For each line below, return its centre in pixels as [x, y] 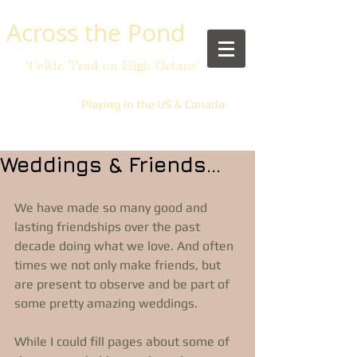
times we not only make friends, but [119, 265]
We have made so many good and [112, 208]
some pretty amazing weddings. [108, 303]
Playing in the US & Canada [153, 104]
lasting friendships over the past [109, 227]
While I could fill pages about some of [124, 341]
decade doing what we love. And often [126, 246]
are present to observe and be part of [124, 284]
